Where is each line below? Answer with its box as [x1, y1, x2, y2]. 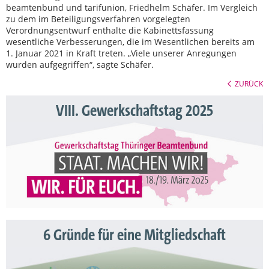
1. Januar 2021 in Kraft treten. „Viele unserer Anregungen [6, 47, 237, 59]
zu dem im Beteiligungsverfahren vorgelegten [6, 13, 190, 25]
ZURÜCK [235, 79, 263, 89]
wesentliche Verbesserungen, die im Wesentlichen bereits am [6, 36, 255, 48]
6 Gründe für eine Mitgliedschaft [43, 226, 226, 245]
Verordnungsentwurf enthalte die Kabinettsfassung [6, 25, 214, 37]
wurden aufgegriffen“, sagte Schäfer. [6, 59, 154, 71]
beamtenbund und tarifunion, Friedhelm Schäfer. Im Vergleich [6, 2, 258, 14]
